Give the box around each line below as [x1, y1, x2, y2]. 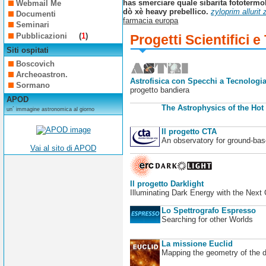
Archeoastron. [16, 70, 68, 80]
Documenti [16, 9, 56, 18]
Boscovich [16, 59, 55, 68]
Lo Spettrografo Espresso [161, 206, 256, 216]
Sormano [16, 81, 50, 90]
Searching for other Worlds [161, 215, 253, 224]
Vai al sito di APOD [30, 144, 96, 153]
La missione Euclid [161, 239, 233, 248]
